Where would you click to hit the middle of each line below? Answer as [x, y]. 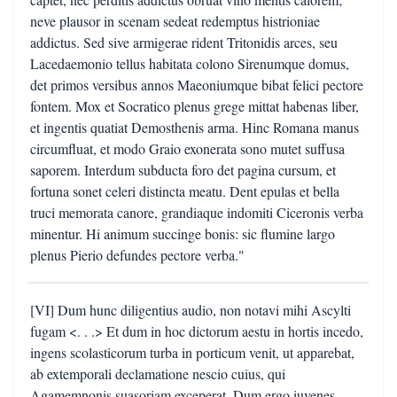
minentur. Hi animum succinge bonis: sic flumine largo [183, 234]
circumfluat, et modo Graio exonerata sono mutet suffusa [187, 148]
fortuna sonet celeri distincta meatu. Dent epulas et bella [185, 191]
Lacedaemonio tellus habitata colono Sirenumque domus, [190, 63]
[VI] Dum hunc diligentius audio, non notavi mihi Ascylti [191, 310]
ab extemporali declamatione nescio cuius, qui [158, 374]
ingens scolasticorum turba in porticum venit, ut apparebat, [192, 352]
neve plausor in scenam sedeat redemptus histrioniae [175, 21]
